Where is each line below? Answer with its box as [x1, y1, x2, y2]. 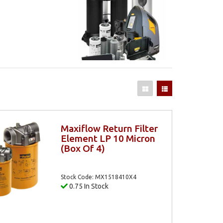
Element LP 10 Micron [60, 132, 155, 144]
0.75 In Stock [67, 182, 109, 190]
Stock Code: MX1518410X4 [60, 174, 136, 180]
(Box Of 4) [60, 142, 105, 154]
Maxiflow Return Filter [60, 122, 158, 134]
